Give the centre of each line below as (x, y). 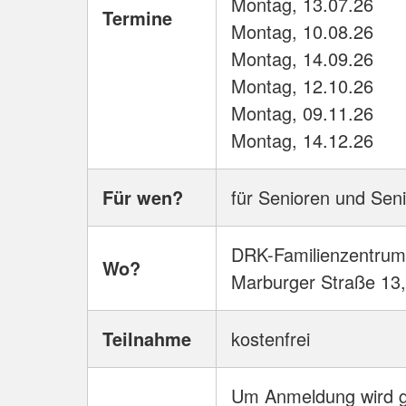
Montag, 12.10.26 (302, 86)
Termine (137, 18)
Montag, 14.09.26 (302, 59)
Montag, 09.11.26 (302, 113)
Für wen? (143, 198)
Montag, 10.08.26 (302, 32)
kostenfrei (271, 339)
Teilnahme (147, 339)
